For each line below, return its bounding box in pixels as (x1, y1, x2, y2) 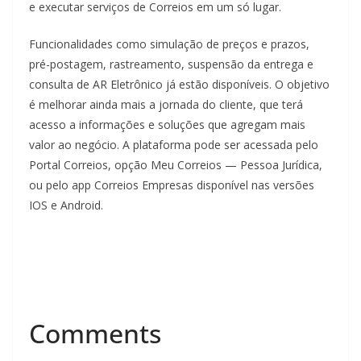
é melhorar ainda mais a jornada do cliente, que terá (29, 97, 303, 112)
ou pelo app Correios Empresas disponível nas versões (29, 177, 314, 193)
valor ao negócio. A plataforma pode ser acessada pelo (29, 137, 318, 152)
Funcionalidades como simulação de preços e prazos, (29, 36, 309, 52)
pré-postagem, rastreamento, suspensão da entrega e (29, 56, 313, 72)
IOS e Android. (29, 197, 116, 213)
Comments (29, 316, 161, 351)
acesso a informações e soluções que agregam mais (29, 117, 305, 132)
